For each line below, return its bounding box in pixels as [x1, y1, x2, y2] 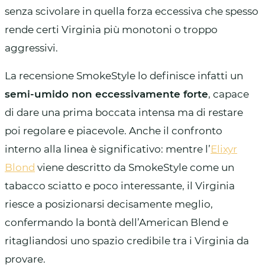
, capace [208, 88, 249, 100]
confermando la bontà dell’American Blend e [5, 216, 228, 228]
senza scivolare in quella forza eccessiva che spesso [5, 5, 258, 17]
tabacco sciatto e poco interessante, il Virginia [5, 179, 235, 192]
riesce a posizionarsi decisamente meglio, [5, 198, 213, 210]
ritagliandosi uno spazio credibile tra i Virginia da [5, 234, 249, 247]
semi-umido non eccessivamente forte [5, 88, 208, 100]
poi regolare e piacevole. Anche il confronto [5, 124, 222, 137]
